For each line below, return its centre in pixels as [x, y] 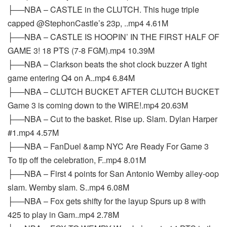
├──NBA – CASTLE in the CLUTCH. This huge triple [103, 9]
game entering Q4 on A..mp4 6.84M [71, 78]
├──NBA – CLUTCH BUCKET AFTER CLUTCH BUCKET [113, 91]
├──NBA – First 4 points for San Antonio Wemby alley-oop [113, 174]
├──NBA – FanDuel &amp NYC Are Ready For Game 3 [108, 146]
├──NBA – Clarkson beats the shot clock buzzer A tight [107, 64]
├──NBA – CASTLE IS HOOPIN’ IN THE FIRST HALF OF [113, 37]
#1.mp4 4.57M [33, 133]
